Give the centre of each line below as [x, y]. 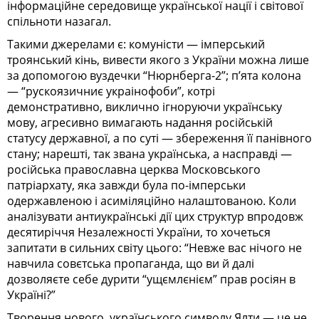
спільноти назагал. [59, 22]
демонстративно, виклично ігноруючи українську [145, 107]
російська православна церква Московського [134, 170]
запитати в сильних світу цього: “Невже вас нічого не [155, 248]
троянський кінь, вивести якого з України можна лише [158, 60]
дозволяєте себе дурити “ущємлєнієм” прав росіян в [151, 279]
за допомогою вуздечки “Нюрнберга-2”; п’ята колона [154, 76]
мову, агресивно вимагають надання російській [140, 123]
